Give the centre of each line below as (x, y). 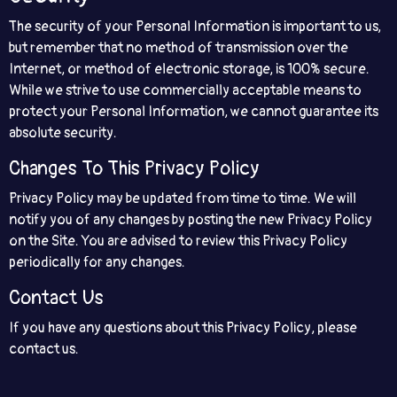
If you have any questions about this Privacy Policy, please (183, 328)
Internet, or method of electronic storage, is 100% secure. (189, 69)
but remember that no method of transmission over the (179, 48)
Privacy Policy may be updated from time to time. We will (183, 198)
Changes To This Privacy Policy (134, 169)
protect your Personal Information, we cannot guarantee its (194, 112)
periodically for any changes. (97, 262)
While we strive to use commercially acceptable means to (185, 90)
